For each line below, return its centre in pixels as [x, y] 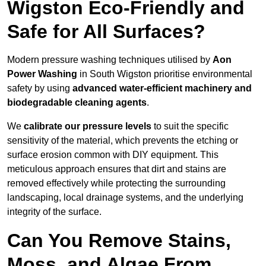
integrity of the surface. [54, 212]
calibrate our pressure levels [88, 126]
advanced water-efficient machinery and [162, 88]
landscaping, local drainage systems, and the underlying [125, 198]
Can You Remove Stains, [119, 241]
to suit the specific [190, 126]
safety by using [40, 88]
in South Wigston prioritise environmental [165, 74]
